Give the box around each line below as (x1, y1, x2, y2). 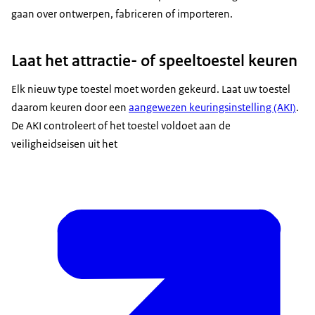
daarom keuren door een (11, 101, 129, 115)
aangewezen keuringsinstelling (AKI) (129, 101, 296, 115)
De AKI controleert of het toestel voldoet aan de (11, 119, 231, 133)
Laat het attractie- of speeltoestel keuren (11, 50, 297, 72)
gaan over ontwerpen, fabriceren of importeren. (11, 7, 233, 20)
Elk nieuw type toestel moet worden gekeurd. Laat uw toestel (11, 82, 290, 96)
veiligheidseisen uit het (11, 137, 117, 151)
